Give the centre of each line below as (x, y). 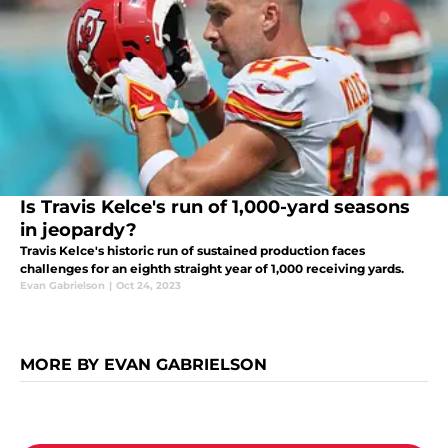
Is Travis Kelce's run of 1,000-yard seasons (215, 207)
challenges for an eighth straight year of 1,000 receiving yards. (212, 269)
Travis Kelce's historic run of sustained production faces (192, 251)
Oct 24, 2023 (148, 286)
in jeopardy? (78, 230)
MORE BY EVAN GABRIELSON (143, 365)
